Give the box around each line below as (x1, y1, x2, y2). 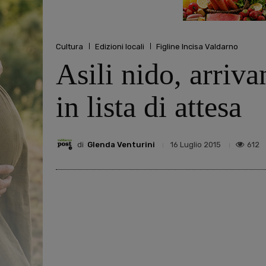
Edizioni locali (95, 42, 144, 51)
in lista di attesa (56, 90, 242, 124)
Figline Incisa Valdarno (156, 42, 238, 51)
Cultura (56, 42, 83, 51)
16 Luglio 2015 (170, 140, 221, 150)
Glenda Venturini (87, 140, 155, 149)
